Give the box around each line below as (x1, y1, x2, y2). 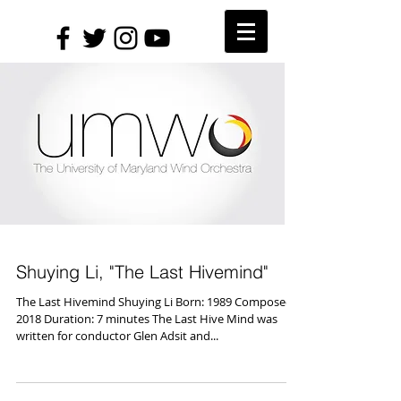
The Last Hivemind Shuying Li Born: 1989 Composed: (16, 294, 295, 310)
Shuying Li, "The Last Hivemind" (16, 260, 269, 283)
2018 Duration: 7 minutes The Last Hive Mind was (16, 311, 277, 327)
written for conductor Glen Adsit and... (16, 328, 218, 344)
